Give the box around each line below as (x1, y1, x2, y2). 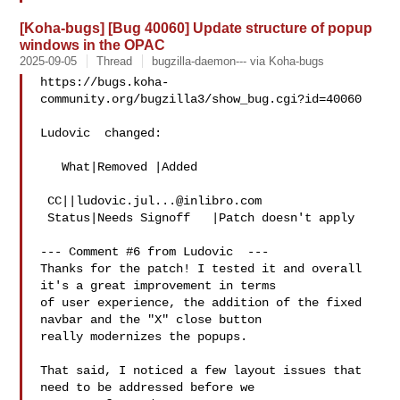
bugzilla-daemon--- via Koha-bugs (152, 54, 325, 68)
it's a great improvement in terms (40, 279, 277, 293)
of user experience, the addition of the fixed (40, 296, 362, 310)
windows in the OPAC (20, 37, 166, 53)
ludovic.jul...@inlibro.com (76, 194, 262, 208)
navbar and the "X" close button (40, 312, 262, 327)
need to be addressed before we (40, 380, 255, 395)
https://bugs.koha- (40, 75, 170, 89)
